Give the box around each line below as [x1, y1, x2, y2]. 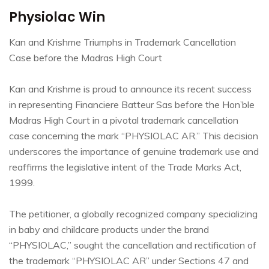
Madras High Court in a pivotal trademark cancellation [9, 113, 238, 126]
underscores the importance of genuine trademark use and [9, 145, 259, 157]
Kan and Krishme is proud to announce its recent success [9, 82, 252, 95]
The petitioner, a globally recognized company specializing [9, 207, 258, 220]
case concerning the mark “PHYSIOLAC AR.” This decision [9, 129, 258, 142]
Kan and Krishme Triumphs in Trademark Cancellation [9, 35, 236, 48]
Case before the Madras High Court [9, 51, 162, 64]
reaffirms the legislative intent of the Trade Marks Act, [9, 160, 241, 173]
